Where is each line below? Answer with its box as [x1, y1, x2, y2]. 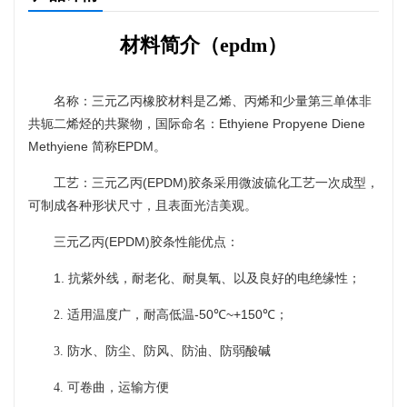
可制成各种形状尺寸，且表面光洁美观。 [28, 198, 257, 213]
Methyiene [28, 138, 92, 154]
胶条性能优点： [150, 234, 239, 249]
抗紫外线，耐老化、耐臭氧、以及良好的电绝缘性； [68, 271, 361, 285]
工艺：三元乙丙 [54, 175, 143, 190]
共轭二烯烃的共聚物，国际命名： [28, 116, 219, 131]
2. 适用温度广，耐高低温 [54, 307, 194, 322]
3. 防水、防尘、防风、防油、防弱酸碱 [54, 343, 271, 358]
